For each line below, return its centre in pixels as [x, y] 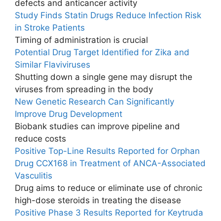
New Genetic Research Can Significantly [94, 101]
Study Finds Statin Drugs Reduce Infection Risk [108, 15]
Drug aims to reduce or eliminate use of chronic [109, 188]
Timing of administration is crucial [81, 40]
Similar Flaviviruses [53, 64]
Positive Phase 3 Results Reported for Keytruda [109, 212]
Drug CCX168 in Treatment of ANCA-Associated [110, 163]
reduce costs [40, 138]
